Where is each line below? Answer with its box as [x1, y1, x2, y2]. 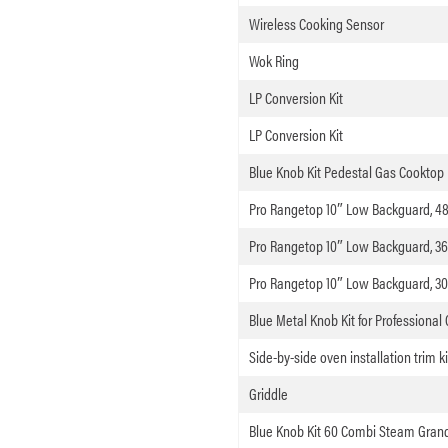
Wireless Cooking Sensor [248, 12, 384, 36]
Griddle [248, 382, 288, 406]
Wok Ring [248, 49, 299, 73]
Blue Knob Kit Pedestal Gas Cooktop [248, 160, 444, 184]
